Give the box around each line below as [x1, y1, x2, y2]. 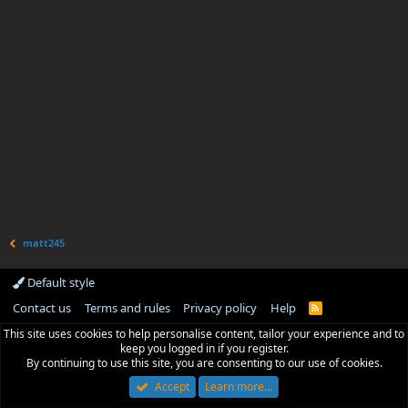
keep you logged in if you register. [119, 341, 289, 356]
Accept [154, 379, 189, 394]
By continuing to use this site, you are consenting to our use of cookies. [25, 355, 382, 371]
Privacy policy [183, 300, 257, 316]
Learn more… [204, 379, 272, 394]
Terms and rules [84, 300, 170, 316]
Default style [25, 274, 95, 291]
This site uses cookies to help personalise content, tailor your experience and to [4, 326, 404, 342]
